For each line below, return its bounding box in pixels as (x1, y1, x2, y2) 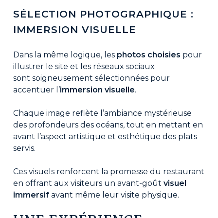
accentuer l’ (13, 85, 60, 95)
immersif (13, 190, 49, 200)
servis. (13, 144, 36, 153)
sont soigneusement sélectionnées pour (13, 73, 170, 83)
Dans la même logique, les (13, 50, 117, 60)
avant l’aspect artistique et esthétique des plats (13, 132, 197, 142)
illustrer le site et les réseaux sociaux (13, 62, 155, 72)
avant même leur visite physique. (49, 190, 179, 200)
